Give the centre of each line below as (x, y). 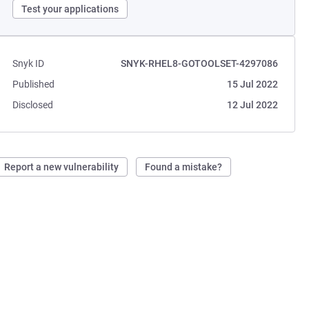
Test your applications (70, 9)
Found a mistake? (184, 167)
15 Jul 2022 (252, 84)
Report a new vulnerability (62, 167)
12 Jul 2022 (252, 105)
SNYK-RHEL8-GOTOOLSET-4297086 (199, 63)
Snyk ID (29, 63)
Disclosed (33, 105)
